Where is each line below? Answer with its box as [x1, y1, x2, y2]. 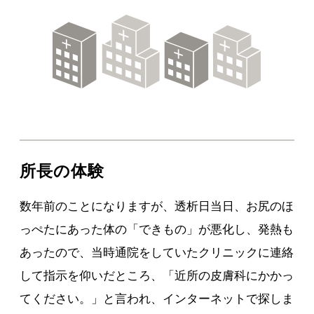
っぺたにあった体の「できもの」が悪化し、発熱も [20, 223, 294, 236]
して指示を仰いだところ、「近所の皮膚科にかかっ [20, 269, 294, 282]
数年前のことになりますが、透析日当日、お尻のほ [20, 200, 294, 213]
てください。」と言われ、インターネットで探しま [20, 292, 294, 306]
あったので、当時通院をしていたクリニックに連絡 [20, 246, 294, 259]
